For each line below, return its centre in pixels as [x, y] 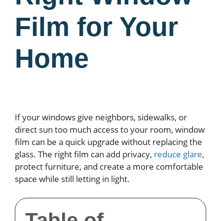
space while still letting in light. [72, 179]
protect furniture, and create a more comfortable [109, 166]
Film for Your [96, 27]
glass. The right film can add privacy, [84, 154]
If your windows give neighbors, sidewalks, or [101, 117]
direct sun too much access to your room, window [110, 129]
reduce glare [178, 154]
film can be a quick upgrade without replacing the [109, 142]
